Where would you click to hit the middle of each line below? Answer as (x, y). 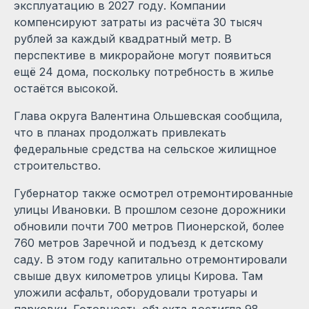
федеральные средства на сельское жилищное (145, 149)
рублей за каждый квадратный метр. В (123, 38)
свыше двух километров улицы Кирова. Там (138, 276)
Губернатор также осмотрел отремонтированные (153, 193)
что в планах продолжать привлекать (120, 132)
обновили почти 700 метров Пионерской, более (149, 226)
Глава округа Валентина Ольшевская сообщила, (148, 116)
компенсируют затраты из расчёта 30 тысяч (138, 22)
